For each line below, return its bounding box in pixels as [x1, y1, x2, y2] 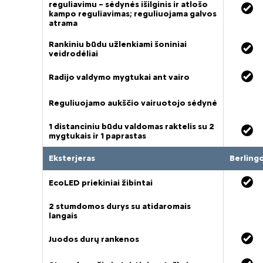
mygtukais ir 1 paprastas [49, 131, 146, 141]
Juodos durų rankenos [49, 234, 139, 245]
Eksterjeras [49, 153, 95, 164]
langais [49, 211, 77, 221]
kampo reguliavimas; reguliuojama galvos [49, 9, 217, 19]
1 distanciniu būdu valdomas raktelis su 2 [49, 122, 214, 132]
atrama [49, 18, 77, 29]
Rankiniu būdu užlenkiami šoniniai [49, 39, 187, 50]
